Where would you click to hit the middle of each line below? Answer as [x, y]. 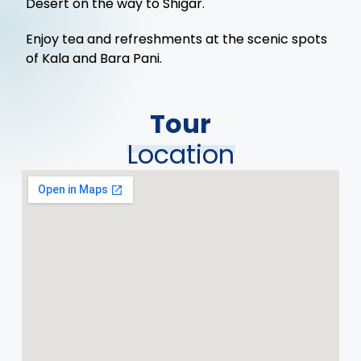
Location [180, 154]
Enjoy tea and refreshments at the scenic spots [176, 39]
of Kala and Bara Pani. [93, 59]
